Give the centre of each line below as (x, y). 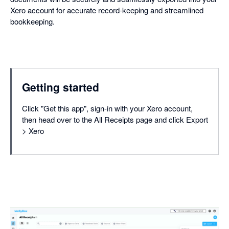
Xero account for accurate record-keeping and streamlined (107, 10)
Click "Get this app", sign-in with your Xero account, (107, 108)
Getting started (61, 87)
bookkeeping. (32, 21)
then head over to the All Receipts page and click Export (115, 120)
